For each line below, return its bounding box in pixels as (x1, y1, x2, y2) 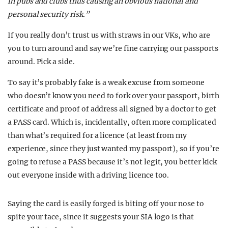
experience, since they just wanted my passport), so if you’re (8, 144, 219, 153)
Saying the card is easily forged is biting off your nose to (8, 199, 204, 208)
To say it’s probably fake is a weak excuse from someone (8, 78, 205, 87)
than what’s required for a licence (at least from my (8, 131, 187, 140)
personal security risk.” (8, 10, 90, 19)
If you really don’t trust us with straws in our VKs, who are (8, 31, 210, 40)
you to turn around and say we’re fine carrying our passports (8, 44, 218, 53)
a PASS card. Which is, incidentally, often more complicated (8, 118, 216, 127)
